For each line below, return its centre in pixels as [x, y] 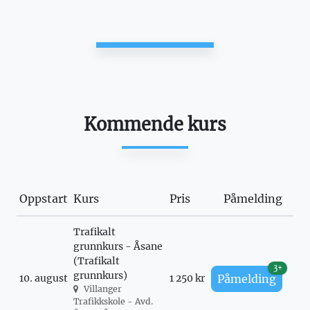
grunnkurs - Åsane [118, 246]
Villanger [103, 289]
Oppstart [44, 199]
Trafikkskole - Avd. [113, 301]
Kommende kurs [155, 125]
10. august [44, 278]
